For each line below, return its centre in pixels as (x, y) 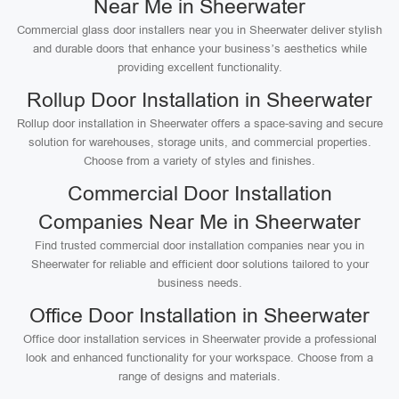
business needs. (199, 283)
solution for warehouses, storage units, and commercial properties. (199, 142)
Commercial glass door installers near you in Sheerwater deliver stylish (199, 30)
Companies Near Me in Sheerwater (199, 222)
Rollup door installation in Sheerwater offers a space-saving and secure (199, 123)
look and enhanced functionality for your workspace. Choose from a (199, 358)
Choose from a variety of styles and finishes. (199, 161)
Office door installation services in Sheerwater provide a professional (199, 339)
